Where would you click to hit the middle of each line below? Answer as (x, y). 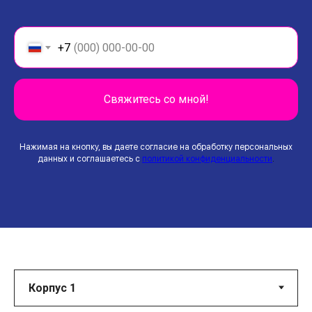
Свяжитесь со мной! (156, 100)
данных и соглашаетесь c (89, 158)
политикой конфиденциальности (207, 158)
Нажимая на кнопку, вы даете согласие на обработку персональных (156, 147)
